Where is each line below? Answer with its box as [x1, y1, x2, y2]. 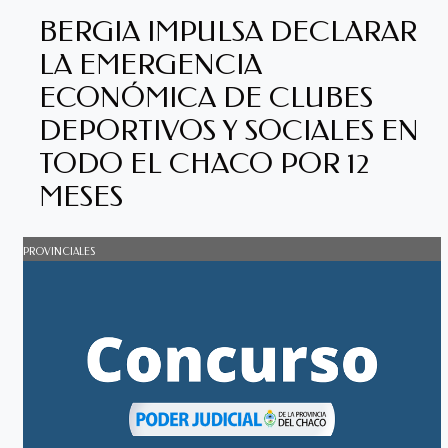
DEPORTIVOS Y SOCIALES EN [38, 113, 419, 147]
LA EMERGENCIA [38, 47, 262, 81]
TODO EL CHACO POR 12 [38, 146, 369, 180]
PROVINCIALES [22, 245, 95, 258]
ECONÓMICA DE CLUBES [38, 80, 373, 114]
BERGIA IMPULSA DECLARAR [38, 14, 417, 48]
